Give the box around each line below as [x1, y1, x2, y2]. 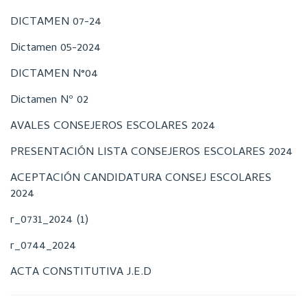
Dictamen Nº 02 [10, 91, 88, 110]
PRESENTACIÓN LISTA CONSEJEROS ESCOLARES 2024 [10, 143, 293, 162]
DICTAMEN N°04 [10, 65, 98, 84]
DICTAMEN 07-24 [10, 13, 101, 32]
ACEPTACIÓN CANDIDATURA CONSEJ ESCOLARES [10, 169, 271, 188]
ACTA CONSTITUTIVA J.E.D [10, 263, 151, 282]
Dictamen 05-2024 [10, 39, 101, 58]
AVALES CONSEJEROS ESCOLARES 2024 [10, 117, 215, 136]
